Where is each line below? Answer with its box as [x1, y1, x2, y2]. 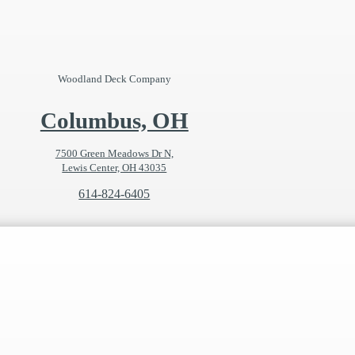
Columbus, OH [40, 108, 189, 134]
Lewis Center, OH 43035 [62, 162, 167, 174]
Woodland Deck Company [57, 73, 171, 86]
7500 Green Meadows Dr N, [55, 147, 174, 160]
